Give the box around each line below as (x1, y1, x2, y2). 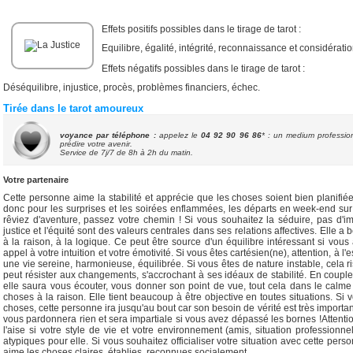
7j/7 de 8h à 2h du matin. (101, 148, 193, 158)
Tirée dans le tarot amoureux (3, 102, 143, 115)
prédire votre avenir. (60, 139, 132, 149)
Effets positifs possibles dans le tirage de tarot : (102, 24, 301, 35)
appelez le (155, 131, 201, 140)
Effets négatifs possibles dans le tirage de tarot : (102, 63, 305, 75)
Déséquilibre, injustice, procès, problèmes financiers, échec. (3, 82, 260, 94)
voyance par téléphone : (60, 131, 156, 140)
